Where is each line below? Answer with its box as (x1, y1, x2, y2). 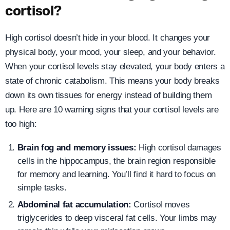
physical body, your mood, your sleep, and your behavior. (5, 47, 216, 57)
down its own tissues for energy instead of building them (5, 90, 212, 100)
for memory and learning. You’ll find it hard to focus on (17, 169, 216, 179)
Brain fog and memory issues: (17, 142, 137, 152)
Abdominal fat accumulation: (17, 200, 131, 210)
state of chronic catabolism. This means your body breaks (5, 75, 220, 86)
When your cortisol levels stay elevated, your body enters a (5, 61, 225, 71)
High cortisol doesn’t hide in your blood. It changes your (5, 32, 210, 43)
